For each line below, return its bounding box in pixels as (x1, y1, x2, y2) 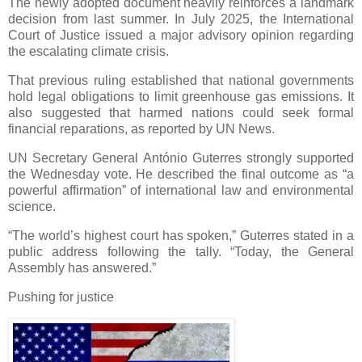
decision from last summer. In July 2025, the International (8, 12, 354, 27)
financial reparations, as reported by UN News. (8, 122, 275, 137)
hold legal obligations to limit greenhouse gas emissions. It (8, 90, 354, 104)
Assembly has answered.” (8, 260, 156, 275)
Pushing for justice (8, 289, 114, 304)
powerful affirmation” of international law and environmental (8, 183, 354, 198)
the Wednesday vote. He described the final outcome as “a (8, 167, 354, 182)
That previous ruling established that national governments (8, 74, 354, 88)
